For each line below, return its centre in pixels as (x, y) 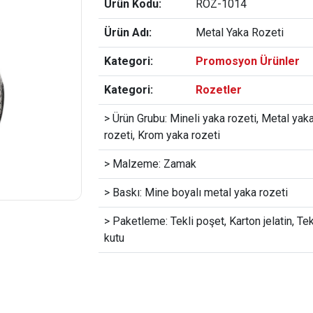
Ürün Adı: (128, 32)
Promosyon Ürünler (248, 61)
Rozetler (219, 90)
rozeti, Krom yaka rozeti (162, 135)
